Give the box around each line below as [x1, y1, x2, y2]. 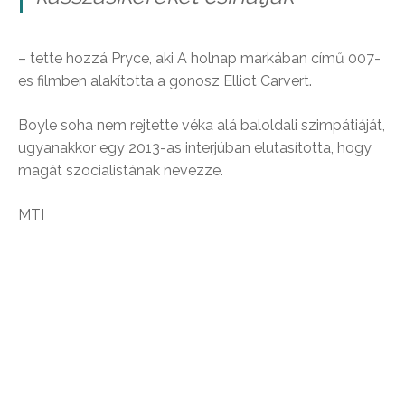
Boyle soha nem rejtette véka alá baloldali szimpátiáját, [18, 116, 385, 134]
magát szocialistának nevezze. [18, 161, 223, 179]
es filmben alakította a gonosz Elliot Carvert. [18, 71, 312, 89]
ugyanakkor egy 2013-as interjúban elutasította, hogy [18, 138, 372, 156]
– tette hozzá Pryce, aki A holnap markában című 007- [18, 49, 381, 67]
